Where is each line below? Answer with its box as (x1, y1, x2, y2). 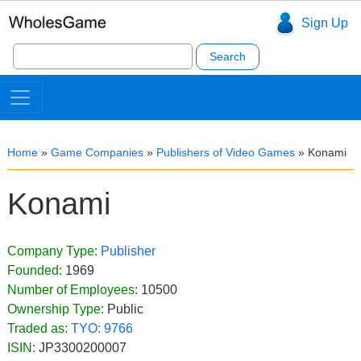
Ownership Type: (7, 302, 107, 316)
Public (107, 302, 143, 316)
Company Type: (7, 244, 101, 258)
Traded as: (7, 322, 71, 335)
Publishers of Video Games (156, 146, 295, 159)
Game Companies (51, 146, 143, 159)
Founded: (7, 263, 65, 277)
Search (11, 41, 53, 55)
